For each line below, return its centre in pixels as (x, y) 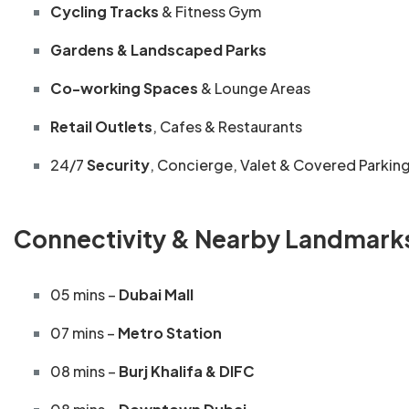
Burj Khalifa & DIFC (187, 372)
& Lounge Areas (254, 89)
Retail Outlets (101, 127)
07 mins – (84, 333)
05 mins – (84, 295)
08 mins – (84, 372)
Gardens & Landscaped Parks (158, 50)
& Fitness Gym (210, 12)
